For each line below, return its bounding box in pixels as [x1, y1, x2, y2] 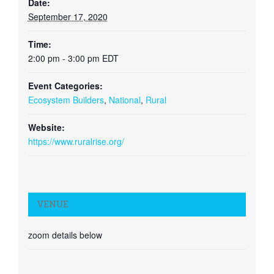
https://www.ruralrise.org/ [28, 135, 124, 147]
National [108, 93, 141, 106]
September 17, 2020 [28, 10, 108, 23]
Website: [28, 120, 65, 133]
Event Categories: [28, 79, 103, 92]
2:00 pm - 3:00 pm [28, 51, 102, 64]
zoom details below [28, 228, 102, 241]
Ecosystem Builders [28, 93, 104, 106]
